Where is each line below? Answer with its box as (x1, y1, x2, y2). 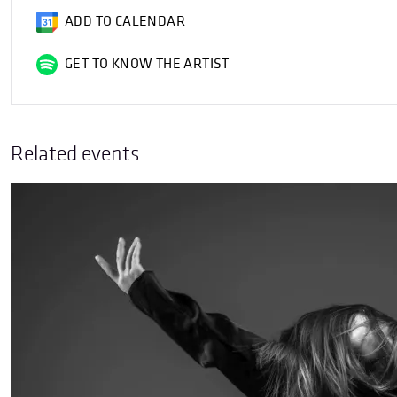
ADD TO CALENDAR (65, 13, 185, 30)
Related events (11, 141, 139, 167)
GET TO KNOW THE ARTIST (65, 56, 230, 73)
